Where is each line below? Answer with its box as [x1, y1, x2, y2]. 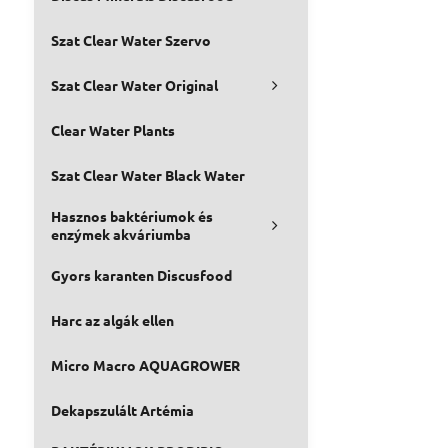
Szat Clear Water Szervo [50, 31, 211, 49]
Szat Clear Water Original [50, 76, 218, 94]
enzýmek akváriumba [50, 225, 191, 243]
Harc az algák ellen [50, 311, 174, 329]
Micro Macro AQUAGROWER [50, 356, 240, 374]
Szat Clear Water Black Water [50, 166, 245, 184]
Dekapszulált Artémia [50, 401, 194, 419]
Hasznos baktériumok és [50, 207, 213, 225]
